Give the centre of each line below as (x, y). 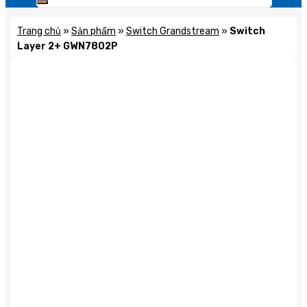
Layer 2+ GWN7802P (67, 46)
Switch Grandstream (173, 31)
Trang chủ (39, 31)
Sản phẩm (94, 31)
